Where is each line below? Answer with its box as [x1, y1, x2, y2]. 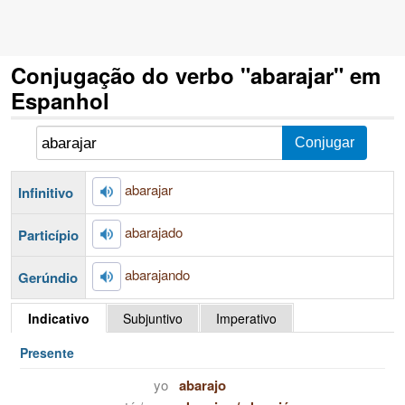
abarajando [125, 264, 190, 284]
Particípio [18, 224, 79, 245]
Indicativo [28, 309, 89, 327]
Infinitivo [18, 182, 73, 202]
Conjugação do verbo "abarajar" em [11, 60, 381, 90]
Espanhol [11, 85, 109, 116]
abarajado [125, 221, 183, 241]
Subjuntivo [123, 309, 183, 327]
